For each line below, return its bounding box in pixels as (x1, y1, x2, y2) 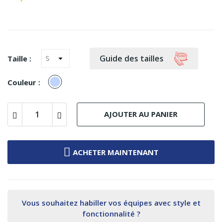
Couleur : (7, 77, 40, 87)
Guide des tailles (100, 53, 164, 64)
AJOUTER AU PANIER (104, 109, 177, 119)
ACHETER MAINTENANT (73, 147, 159, 157)
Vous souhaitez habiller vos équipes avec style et (21, 197, 201, 208)
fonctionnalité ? (82, 208, 140, 219)
